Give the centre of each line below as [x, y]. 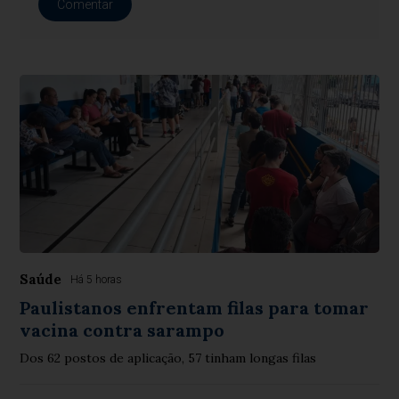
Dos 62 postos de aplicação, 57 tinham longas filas [168, 358]
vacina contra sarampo [122, 330]
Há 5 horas [97, 280]
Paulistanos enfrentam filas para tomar [195, 308]
